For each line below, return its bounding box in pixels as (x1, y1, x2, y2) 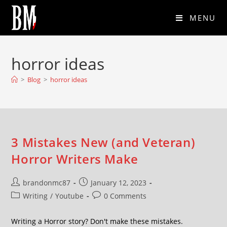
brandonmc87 (23, 178, 71, 187)
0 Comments (104, 191, 147, 201)
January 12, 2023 (91, 178, 147, 187)
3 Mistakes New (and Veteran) (11, 134, 196, 150)
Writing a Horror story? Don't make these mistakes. (11, 216, 183, 226)
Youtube (55, 191, 84, 201)
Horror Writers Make (11, 150, 138, 167)
